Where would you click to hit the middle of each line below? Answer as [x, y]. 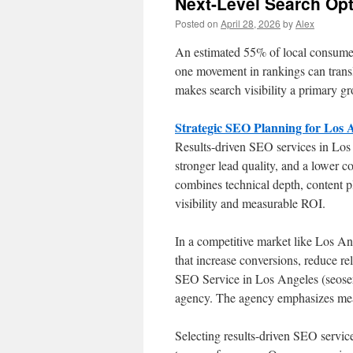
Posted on [197, 23]
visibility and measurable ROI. [250, 203]
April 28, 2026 [251, 23]
